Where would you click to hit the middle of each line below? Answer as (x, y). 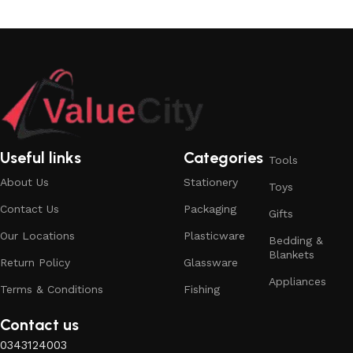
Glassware (211, 263)
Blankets (291, 255)
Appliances (297, 282)
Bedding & (295, 241)
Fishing (202, 290)
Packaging (210, 209)
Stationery (211, 182)
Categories (224, 158)
